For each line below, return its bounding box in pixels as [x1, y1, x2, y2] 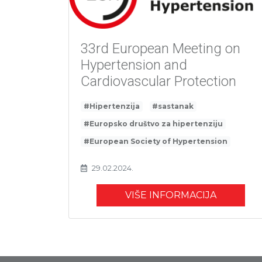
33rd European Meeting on [81, 40, 240, 57]
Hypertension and [81, 57, 187, 74]
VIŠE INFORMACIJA [125, 189, 216, 201]
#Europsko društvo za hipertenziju [83, 119, 223, 129]
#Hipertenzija [83, 102, 140, 111]
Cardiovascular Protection [81, 73, 236, 90]
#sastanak [152, 102, 194, 111]
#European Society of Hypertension [83, 137, 227, 146]
